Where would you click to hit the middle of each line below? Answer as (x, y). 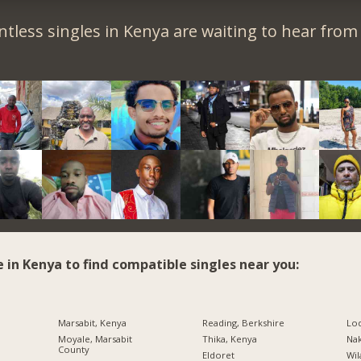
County (73, 349)
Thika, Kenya (229, 338)
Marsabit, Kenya (92, 323)
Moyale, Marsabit (95, 338)
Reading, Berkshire (243, 323)
